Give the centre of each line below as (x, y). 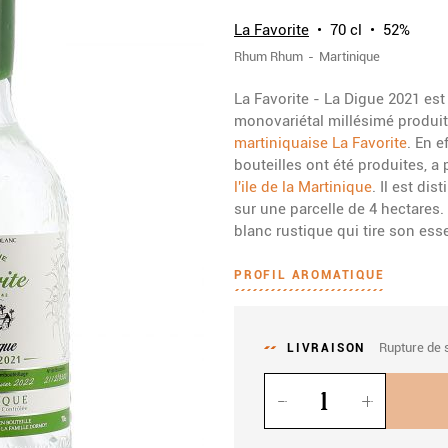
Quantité (292, 382)
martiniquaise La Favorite (320, 143)
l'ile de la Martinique (303, 187)
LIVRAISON (326, 347)
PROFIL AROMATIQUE (309, 274)
